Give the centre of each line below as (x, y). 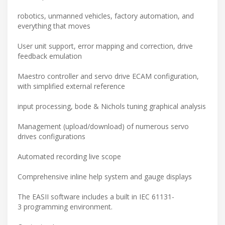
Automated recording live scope (69, 156)
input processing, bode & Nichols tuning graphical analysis (112, 106)
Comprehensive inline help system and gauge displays (105, 176)
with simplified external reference (71, 86)
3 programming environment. (65, 206)
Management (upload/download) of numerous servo (103, 126)
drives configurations (51, 136)
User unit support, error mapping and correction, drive (105, 46)
